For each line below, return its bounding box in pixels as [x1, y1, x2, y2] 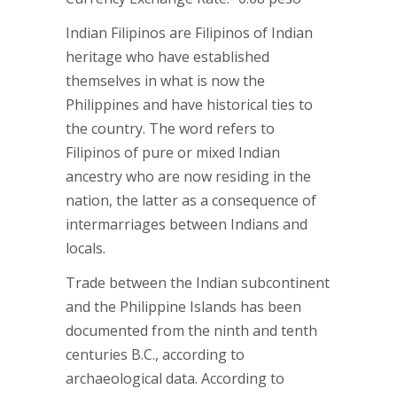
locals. [66, 238, 105, 258]
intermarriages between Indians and [66, 214, 307, 234]
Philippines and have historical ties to [66, 95, 313, 114]
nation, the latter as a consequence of [66, 191, 316, 210]
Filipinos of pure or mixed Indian [66, 143, 280, 162]
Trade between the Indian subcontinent [66, 273, 330, 292]
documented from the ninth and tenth [66, 321, 317, 340]
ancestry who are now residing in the [66, 167, 311, 186]
